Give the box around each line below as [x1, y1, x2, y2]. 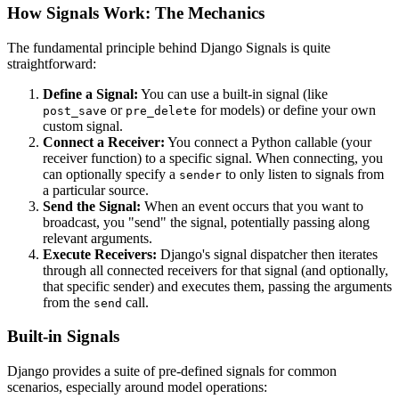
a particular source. [43, 182, 149, 198]
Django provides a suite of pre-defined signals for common [7, 363, 337, 379]
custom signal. [43, 118, 123, 134]
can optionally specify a [43, 166, 179, 182]
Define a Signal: [43, 85, 138, 102]
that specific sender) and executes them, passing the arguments [43, 278, 392, 294]
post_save [43, 103, 107, 118]
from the [43, 294, 94, 310]
